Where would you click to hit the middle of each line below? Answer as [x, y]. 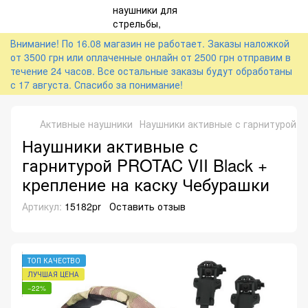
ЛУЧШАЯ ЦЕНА [53, 274]
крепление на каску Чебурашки [146, 184]
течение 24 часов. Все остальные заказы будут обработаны [151, 71]
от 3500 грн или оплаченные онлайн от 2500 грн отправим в [151, 57]
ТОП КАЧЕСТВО [54, 261]
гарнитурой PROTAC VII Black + [145, 165]
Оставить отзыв [147, 206]
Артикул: [42, 206]
